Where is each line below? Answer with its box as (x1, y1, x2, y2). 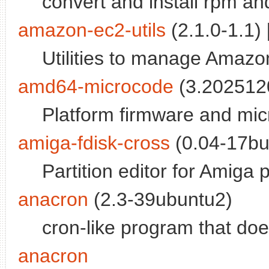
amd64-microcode (18, 76, 174, 98)
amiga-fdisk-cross (18, 132, 170, 154)
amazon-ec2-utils (18, 19, 166, 41)
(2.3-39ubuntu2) (88, 189, 232, 211)
